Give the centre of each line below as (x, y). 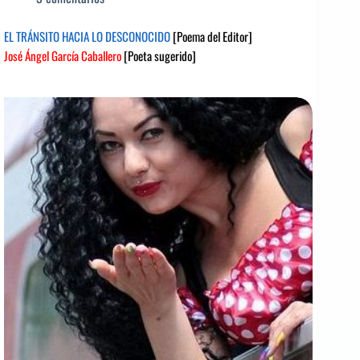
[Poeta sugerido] (159, 55)
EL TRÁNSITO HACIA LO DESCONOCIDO (88, 36)
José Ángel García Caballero (63, 55)
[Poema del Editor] (213, 36)
